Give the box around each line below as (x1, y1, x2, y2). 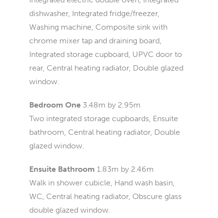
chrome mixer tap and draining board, (29, 36, 162, 45)
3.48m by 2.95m (83, 100, 141, 109)
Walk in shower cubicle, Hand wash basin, (29, 178, 175, 187)
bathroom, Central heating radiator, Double (29, 127, 180, 137)
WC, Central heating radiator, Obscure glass (29, 192, 182, 201)
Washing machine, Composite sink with (29, 22, 167, 32)
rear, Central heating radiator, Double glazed (29, 63, 183, 73)
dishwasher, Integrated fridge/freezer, (29, 9, 160, 18)
